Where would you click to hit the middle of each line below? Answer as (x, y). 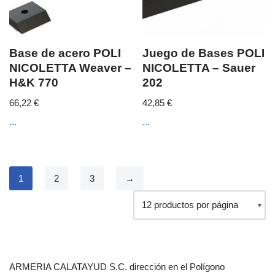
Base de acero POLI (65, 53)
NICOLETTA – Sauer (199, 68)
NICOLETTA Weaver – (70, 68)
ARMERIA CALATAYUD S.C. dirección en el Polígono (117, 266)
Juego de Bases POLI (204, 53)
